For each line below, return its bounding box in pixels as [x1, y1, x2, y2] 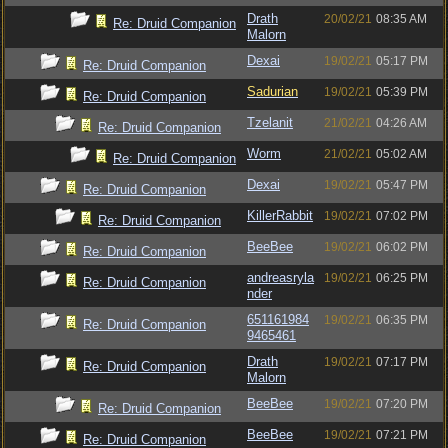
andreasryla [247, 270, 314, 285]
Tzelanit [247, 115, 293, 130]
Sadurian [247, 84, 298, 99]
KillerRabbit [247, 208, 313, 223]
